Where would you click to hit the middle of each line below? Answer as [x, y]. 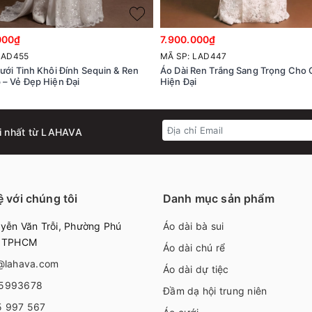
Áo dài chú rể [194, 247]
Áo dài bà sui [194, 226]
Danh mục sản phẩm [219, 198]
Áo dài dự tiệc [196, 269]
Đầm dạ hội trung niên [215, 290]
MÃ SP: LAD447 [194, 56]
